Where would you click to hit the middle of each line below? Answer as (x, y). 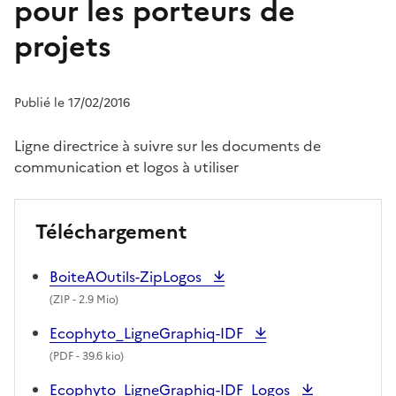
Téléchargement (111, 232)
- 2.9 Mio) (94, 299)
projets (63, 46)
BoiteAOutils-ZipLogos (127, 276)
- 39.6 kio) (99, 356)
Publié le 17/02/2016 (72, 103)
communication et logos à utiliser (126, 167)
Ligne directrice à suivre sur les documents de (168, 145)
